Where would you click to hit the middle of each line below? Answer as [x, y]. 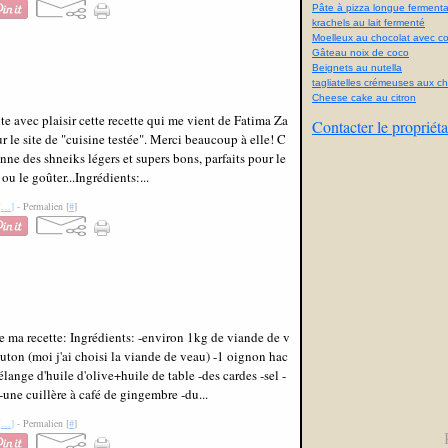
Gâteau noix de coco [360, 52]
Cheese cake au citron [364, 97]
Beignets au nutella [357, 67]
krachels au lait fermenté [368, 22]
